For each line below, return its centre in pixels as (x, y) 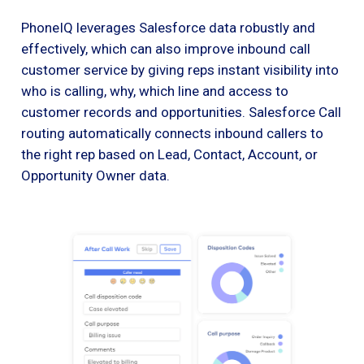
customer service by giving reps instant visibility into (180, 69)
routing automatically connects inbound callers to (172, 133)
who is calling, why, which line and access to (155, 91)
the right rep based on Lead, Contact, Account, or (169, 154)
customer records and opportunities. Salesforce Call (181, 112)
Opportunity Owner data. (95, 175)
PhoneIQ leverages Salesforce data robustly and (168, 27)
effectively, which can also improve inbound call (166, 48)
